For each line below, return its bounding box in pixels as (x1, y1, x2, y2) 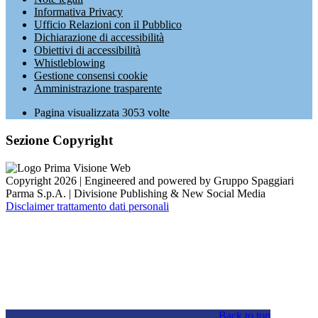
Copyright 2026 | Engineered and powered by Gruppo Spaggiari (6, 174, 294, 187)
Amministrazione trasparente (34, 82, 162, 95)
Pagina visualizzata (34, 106, 122, 119)
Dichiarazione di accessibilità (34, 31, 164, 44)
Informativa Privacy (34, 6, 123, 18)
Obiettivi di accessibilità (34, 44, 141, 57)
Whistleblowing (34, 57, 105, 70)
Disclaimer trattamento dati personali (6, 199, 169, 212)
